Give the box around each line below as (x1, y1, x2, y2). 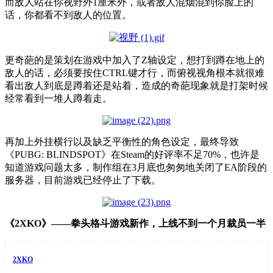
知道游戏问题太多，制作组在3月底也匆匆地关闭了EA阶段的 (5, 161, 267, 172)
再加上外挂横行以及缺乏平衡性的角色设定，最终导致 (5, 136, 239, 147)
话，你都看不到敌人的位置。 (5, 9, 132, 20)
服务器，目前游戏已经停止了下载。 (5, 174, 161, 185)
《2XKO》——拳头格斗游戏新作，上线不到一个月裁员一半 (5, 218, 266, 229)
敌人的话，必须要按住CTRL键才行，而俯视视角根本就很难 (5, 67, 264, 78)
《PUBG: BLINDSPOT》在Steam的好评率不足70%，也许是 (5, 149, 260, 160)
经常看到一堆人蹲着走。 (5, 93, 112, 104)
